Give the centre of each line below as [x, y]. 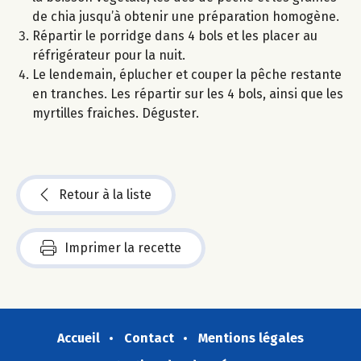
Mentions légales [251, 338]
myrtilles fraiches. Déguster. [116, 113]
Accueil [79, 338]
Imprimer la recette [123, 247]
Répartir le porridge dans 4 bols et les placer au [175, 35]
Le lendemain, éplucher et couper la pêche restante [187, 74]
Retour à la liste [105, 194]
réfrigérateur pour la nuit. [109, 55]
